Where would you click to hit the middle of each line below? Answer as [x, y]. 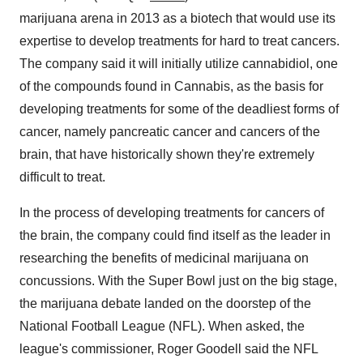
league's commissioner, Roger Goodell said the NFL [169, 349]
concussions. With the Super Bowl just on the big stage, [178, 281]
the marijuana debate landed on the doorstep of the [165, 303]
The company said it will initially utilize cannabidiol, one [179, 64]
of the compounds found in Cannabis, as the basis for [171, 86]
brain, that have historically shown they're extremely [167, 154]
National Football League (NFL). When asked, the [162, 326]
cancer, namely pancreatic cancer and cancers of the [170, 132]
